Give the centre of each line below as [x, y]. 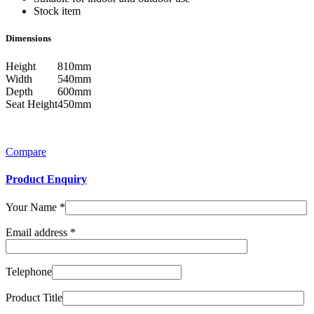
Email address [38, 233]
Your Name [33, 207]
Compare [26, 151]
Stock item [57, 11]
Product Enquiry [46, 179]
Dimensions [28, 39]
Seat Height [32, 104]
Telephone [29, 272]
